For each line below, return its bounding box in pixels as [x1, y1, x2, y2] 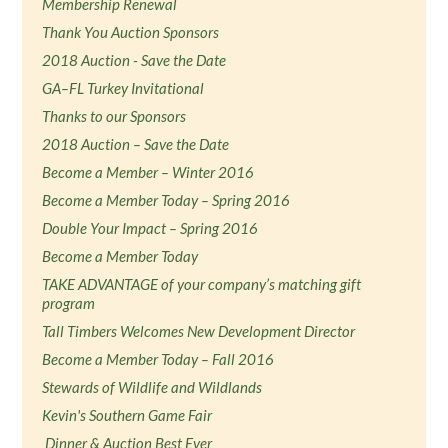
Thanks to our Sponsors [42, 107, 187, 125]
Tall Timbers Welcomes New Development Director [42, 322, 356, 340]
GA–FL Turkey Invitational [42, 79, 205, 97]
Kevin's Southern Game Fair [42, 406, 213, 424]
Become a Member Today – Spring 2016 [42, 191, 291, 209]
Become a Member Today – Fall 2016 [42, 350, 275, 368]
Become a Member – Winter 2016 [42, 163, 255, 181]
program [42, 294, 96, 312]
